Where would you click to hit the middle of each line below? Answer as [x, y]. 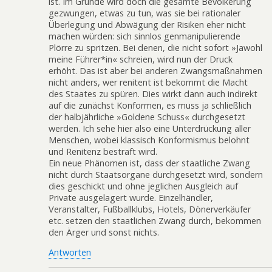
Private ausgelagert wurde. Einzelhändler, [131, 197]
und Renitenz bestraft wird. [103, 151]
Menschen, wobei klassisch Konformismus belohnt [149, 140]
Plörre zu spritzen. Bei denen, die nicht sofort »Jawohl [155, 47]
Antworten [70, 253]
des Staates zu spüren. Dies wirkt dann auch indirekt [153, 93]
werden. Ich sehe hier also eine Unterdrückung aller [150, 128]
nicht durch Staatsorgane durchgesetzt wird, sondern [156, 174]
